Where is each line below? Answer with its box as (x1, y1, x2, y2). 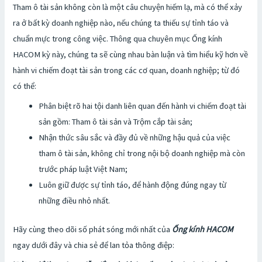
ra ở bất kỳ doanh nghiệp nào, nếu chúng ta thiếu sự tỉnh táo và (13, 17, 229, 28)
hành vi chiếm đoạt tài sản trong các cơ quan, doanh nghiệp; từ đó (13, 64, 240, 75)
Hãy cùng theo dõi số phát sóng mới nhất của (13, 223, 173, 235)
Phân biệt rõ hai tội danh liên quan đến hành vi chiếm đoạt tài (39, 101, 247, 111)
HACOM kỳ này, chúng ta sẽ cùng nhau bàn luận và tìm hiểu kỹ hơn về (13, 49, 249, 60)
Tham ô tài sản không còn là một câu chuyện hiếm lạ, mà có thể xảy (13, 1, 243, 12)
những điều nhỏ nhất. (39, 195, 111, 206)
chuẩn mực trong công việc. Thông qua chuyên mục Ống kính (13, 33, 223, 44)
